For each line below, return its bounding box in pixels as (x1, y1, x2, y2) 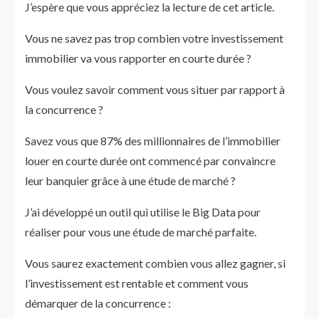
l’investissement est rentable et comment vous (25, 276, 249, 290)
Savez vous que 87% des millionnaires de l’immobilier (25, 134, 281, 147)
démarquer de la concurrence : (25, 296, 171, 310)
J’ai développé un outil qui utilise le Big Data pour (25, 205, 261, 219)
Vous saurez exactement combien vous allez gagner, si (25, 256, 286, 270)
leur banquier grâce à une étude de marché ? (25, 174, 236, 187)
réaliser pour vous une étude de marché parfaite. (25, 225, 256, 239)
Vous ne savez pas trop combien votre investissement (25, 31, 283, 45)
